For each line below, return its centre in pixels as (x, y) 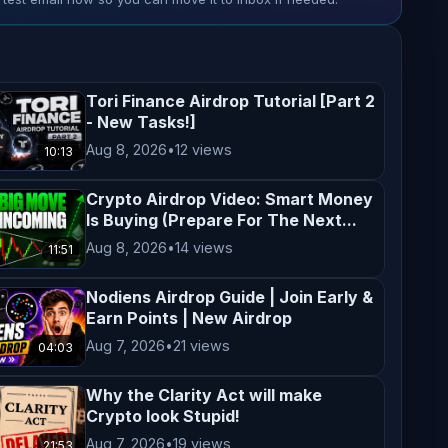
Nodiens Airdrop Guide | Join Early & (230, 297)
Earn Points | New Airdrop (189, 318)
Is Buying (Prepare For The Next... (222, 220)
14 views (204, 247)
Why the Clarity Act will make (204, 395)
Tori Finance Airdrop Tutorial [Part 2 (231, 101)
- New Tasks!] (141, 122)
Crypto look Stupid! (163, 416)
